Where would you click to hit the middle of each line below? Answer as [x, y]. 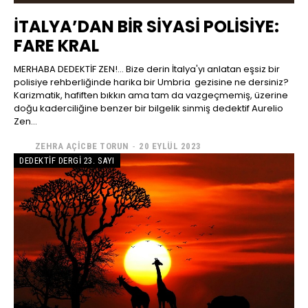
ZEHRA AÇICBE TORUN [82, 146]
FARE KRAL [56, 46]
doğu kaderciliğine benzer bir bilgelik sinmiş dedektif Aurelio [148, 109]
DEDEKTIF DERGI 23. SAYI [67, 161]
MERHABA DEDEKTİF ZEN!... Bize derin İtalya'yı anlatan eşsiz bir [70, 69]
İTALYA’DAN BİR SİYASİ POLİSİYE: [146, 27]
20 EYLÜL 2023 [170, 146]
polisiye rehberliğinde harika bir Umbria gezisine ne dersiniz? [151, 82]
